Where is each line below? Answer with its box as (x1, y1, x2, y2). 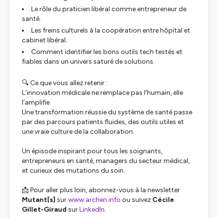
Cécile (152, 196, 174, 204)
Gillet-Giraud (22, 205, 67, 214)
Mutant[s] (22, 196, 55, 204)
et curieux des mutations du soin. (22, 166, 125, 175)
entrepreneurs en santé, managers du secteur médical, (22, 157, 190, 165)
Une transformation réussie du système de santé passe (22, 108, 192, 116)
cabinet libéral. (22, 36, 67, 44)
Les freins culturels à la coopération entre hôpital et (31, 26, 190, 35)
